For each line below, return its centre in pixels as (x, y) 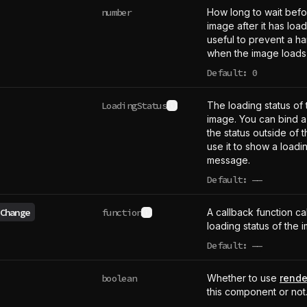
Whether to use (243, 278)
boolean (119, 278)
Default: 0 (232, 73)
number (116, 12)
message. (229, 160)
